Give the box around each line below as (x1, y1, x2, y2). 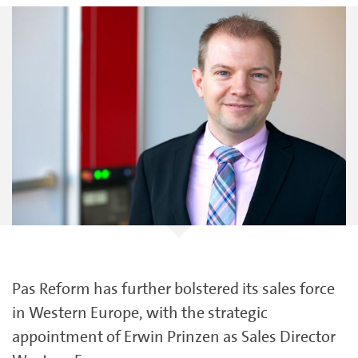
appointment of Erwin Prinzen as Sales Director (12, 326, 336, 348)
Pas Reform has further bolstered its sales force (12, 278, 335, 300)
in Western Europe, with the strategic (12, 302, 268, 324)
